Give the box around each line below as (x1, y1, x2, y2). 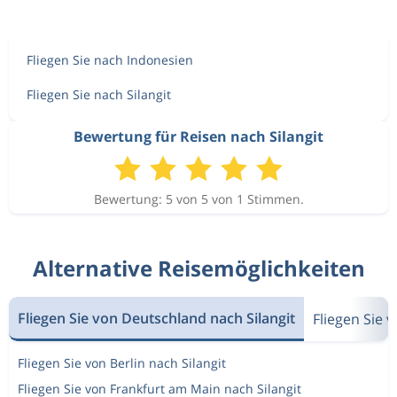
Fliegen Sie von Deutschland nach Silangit (18, 307, 295, 328)
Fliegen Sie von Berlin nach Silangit (18, 354, 226, 371)
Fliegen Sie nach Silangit (27, 86, 171, 103)
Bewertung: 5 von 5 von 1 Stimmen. (93, 191, 304, 207)
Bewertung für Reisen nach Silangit (74, 127, 323, 146)
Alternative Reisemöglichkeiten (32, 253, 365, 283)
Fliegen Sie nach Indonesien (27, 51, 193, 68)
